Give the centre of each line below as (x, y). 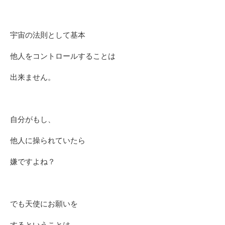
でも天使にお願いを (44, 204)
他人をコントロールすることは (63, 56)
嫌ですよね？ (33, 162)
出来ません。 (33, 77)
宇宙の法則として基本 (48, 35)
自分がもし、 (33, 120)
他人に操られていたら (48, 141)
